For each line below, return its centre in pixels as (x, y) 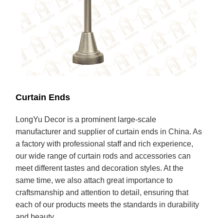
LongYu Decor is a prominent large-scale (86, 120)
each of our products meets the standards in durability (108, 205)
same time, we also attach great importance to (94, 181)
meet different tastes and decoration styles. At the (100, 168)
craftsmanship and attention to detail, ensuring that (102, 193)
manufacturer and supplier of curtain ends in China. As (109, 132)
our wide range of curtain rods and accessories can (103, 156)
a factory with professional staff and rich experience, (105, 144)
